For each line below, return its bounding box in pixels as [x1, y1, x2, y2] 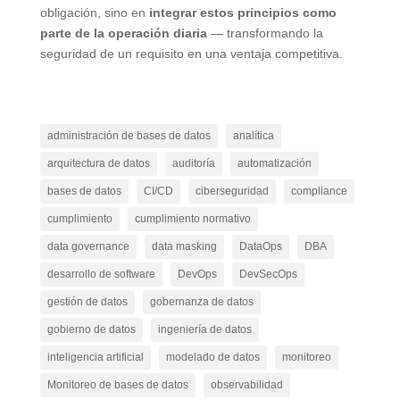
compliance [290, 184, 347, 197]
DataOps [238, 239, 282, 253]
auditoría [171, 156, 215, 170]
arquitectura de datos [46, 156, 150, 170]
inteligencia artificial [46, 350, 144, 363]
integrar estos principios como [148, 4, 337, 20]
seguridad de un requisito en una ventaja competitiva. [39, 46, 343, 61]
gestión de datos [46, 295, 128, 308]
